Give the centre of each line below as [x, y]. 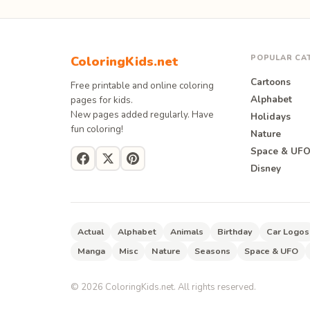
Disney [266, 168]
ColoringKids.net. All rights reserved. [180, 287]
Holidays [271, 116]
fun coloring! [97, 129]
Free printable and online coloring [142, 85]
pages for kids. [102, 100]
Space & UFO [271, 250]
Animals [187, 231]
